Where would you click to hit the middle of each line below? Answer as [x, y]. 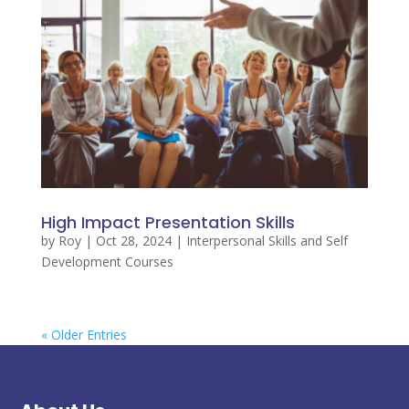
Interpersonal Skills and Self [267, 240]
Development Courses [107, 261]
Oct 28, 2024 [133, 240]
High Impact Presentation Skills [168, 222]
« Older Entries [84, 334]
